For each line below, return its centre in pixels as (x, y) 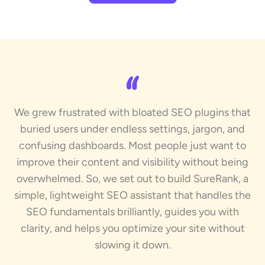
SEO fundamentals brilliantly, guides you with (132, 212)
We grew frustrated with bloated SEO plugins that (132, 113)
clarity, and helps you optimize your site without (132, 229)
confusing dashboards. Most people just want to (132, 146)
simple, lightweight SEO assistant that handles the (132, 195)
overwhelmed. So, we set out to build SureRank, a (132, 179)
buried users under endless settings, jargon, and (132, 129)
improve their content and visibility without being (132, 162)
